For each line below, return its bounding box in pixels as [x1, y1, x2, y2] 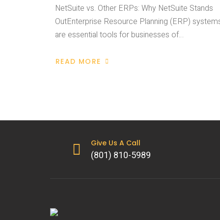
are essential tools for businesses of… [55, 29, 184, 41]
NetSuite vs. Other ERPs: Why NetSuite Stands [55, 2, 213, 14]
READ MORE [55, 56, 101, 66]
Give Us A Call [91, 138, 140, 148]
